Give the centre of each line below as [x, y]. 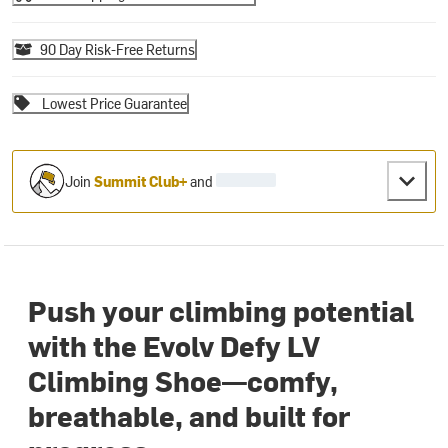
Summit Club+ [141, 181]
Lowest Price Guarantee [115, 103]
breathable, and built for [189, 415]
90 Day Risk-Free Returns [118, 49]
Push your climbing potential [221, 310]
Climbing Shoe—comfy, [183, 380]
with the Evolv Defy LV [174, 345]
